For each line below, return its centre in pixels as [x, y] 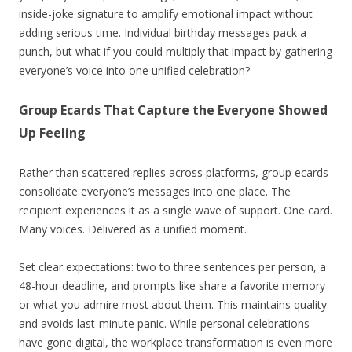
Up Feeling [52, 132]
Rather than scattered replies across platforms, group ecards [174, 172]
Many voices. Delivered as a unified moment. [133, 229]
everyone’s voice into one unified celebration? [134, 70]
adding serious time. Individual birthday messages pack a [163, 32]
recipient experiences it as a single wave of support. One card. [176, 210]
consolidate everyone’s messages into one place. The [155, 191]
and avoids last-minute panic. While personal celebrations [164, 323]
